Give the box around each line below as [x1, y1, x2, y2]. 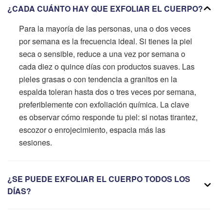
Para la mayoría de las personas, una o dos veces [19, 22, 191, 34]
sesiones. [19, 136, 52, 148]
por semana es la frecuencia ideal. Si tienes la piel [19, 35, 192, 47]
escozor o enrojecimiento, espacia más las [19, 124, 165, 135]
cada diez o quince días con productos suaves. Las [19, 60, 195, 72]
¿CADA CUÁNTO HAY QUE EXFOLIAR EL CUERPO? [7, 2, 203, 14]
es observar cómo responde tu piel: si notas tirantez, [19, 111, 198, 123]
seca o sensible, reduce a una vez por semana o [19, 48, 185, 59]
